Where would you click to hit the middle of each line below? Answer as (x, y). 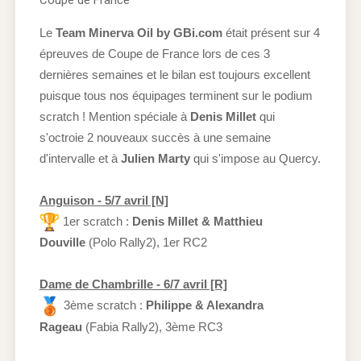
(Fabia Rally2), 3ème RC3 (152, 327)
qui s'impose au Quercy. (255, 158)
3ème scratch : (103, 305)
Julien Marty (155, 158)
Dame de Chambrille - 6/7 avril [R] (133, 284)
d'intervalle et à (80, 158)
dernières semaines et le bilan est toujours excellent (174, 74)
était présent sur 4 (271, 32)
